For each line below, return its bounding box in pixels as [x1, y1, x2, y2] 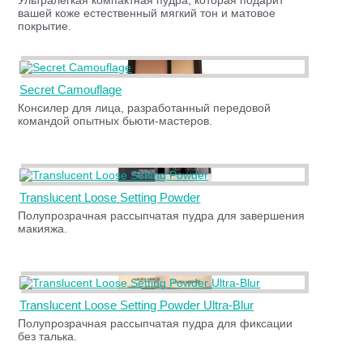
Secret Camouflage [19, 83, 122, 96]
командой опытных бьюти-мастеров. [18, 114, 213, 127]
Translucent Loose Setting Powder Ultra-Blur [19, 298, 254, 312]
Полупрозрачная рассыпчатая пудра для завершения [18, 209, 305, 222]
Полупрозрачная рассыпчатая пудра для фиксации [18, 317, 293, 330]
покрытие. [18, 19, 72, 32]
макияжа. [18, 222, 68, 235]
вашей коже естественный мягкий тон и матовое [18, 6, 276, 19]
